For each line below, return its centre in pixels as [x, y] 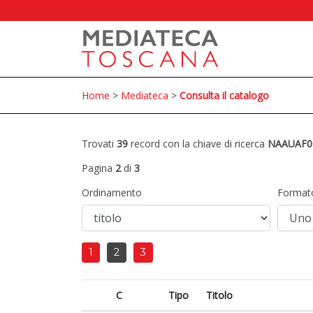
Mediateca [145, 95]
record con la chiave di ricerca [198, 144]
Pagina [99, 168]
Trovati [99, 144]
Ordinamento [112, 192]
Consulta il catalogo [224, 95]
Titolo [219, 295]
